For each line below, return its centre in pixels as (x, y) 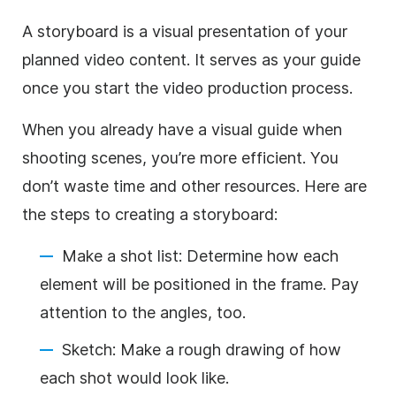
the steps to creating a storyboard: (150, 214)
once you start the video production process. (187, 88)
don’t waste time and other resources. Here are (194, 186)
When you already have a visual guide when (182, 129)
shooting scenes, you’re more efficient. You (180, 157)
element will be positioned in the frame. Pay (199, 284)
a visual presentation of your (243, 31)
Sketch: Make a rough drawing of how (202, 349)
